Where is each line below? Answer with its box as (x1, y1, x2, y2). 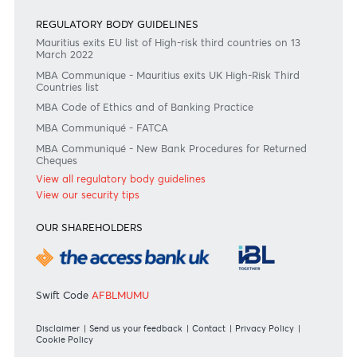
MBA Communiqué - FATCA (40, 294, 187, 308)
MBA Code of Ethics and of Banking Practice (40, 271, 282, 285)
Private (40, 95, 78, 109)
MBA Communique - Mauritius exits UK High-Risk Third (40, 235, 333, 249)
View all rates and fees (40, 24, 163, 38)
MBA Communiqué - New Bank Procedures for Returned (40, 316, 341, 331)
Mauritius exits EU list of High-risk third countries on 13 (40, 199, 334, 213)
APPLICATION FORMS (40, 52, 161, 66)
